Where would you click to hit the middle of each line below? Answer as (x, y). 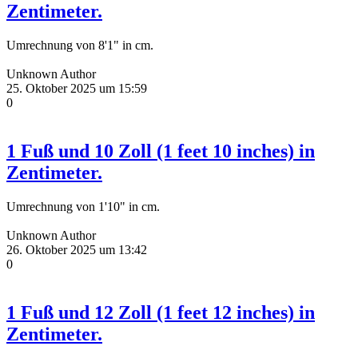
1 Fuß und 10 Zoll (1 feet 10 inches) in (161, 151)
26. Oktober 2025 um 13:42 (77, 250)
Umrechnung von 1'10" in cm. (83, 207)
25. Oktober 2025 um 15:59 (77, 89)
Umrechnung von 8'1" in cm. (80, 46)
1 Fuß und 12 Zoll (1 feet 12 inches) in (161, 312)
